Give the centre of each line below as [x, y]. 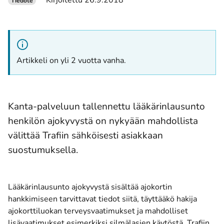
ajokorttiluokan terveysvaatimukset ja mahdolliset [98, 211]
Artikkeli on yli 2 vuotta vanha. [71, 60]
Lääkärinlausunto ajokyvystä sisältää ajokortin [90, 187]
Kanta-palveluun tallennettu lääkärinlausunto [106, 106]
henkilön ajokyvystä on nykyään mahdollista [103, 121]
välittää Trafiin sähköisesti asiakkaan [85, 135]
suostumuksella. [43, 150]
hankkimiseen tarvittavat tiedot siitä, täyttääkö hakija [102, 199]
